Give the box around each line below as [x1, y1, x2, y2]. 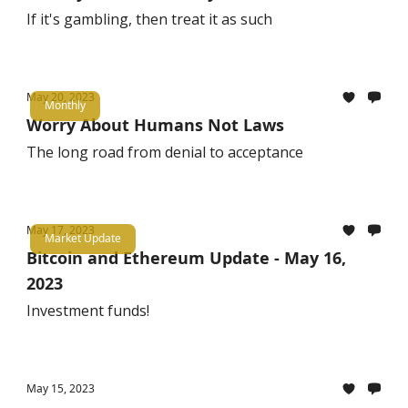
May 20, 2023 [26, 89, 95, 105]
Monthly [45, 97, 86, 113]
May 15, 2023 [26, 381, 95, 396]
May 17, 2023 [26, 222, 95, 238]
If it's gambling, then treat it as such [26, 9, 272, 29]
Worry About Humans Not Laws [26, 114, 284, 136]
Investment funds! [26, 301, 149, 321]
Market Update [45, 229, 121, 246]
